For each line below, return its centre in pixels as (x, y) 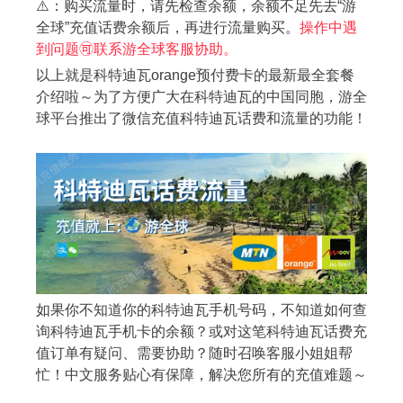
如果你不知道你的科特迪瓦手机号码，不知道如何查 (201, 310)
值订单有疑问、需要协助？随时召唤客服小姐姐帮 (194, 354)
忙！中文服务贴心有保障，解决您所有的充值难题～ (201, 375)
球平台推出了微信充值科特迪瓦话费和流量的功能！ (201, 118)
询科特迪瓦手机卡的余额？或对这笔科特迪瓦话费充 (201, 332)
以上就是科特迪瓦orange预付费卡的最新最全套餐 (195, 75)
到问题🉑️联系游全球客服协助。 (137, 49)
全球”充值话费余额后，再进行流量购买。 (168, 28)
